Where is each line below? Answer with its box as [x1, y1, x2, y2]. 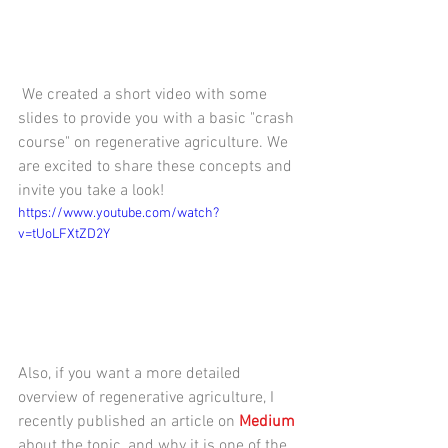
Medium [239, 412, 299, 433]
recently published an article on [18, 412, 239, 433]
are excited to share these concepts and [18, 156, 296, 177]
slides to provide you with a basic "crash [18, 108, 298, 129]
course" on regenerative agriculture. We [18, 132, 292, 153]
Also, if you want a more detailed [18, 364, 245, 385]
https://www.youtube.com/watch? [18, 204, 219, 222]
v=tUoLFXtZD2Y [18, 225, 110, 243]
